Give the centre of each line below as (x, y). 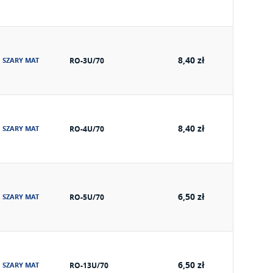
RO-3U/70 (87, 61)
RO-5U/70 (87, 197)
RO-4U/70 (87, 129)
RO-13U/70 (89, 265)
